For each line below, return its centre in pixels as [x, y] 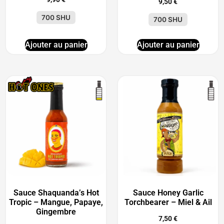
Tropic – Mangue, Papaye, [56, 202]
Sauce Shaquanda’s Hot [56, 193]
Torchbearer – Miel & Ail [168, 202]
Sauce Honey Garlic [168, 193]
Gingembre [56, 212]
